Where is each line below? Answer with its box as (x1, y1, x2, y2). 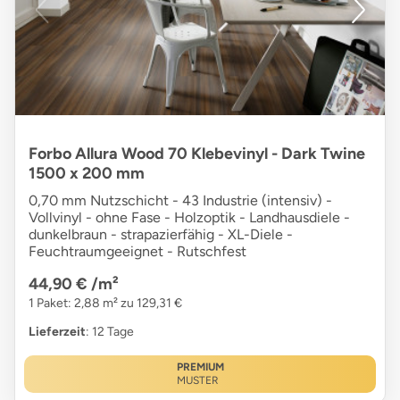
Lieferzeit (29, 323, 86, 339)
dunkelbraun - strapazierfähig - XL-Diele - (29, 225, 293, 243)
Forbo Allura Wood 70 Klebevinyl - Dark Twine (29, 143, 365, 163)
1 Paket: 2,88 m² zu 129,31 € (29, 295, 182, 311)
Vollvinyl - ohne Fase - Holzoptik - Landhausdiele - (29, 208, 350, 226)
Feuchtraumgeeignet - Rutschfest (29, 242, 246, 260)
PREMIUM (176, 360, 224, 373)
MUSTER (176, 373, 219, 387)
